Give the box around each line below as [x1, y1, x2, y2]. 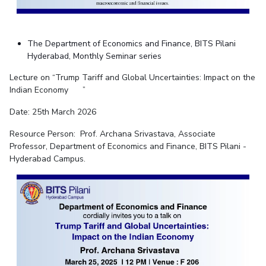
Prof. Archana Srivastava [80, 128, 174, 140]
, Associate [173, 128, 216, 140]
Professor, [9, 141, 50, 153]
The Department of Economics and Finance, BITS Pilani [27, 38, 236, 50]
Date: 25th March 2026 [9, 106, 96, 118]
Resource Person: [9, 128, 78, 140]
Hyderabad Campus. [9, 153, 85, 165]
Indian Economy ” [9, 84, 85, 96]
